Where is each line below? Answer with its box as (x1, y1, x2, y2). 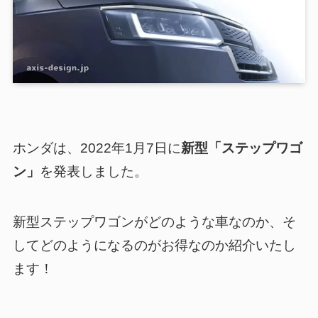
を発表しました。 (39, 163, 148, 179)
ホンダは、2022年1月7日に (12, 140, 181, 155)
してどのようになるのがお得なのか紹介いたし (12, 237, 296, 253)
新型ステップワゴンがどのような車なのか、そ (12, 214, 296, 229)
